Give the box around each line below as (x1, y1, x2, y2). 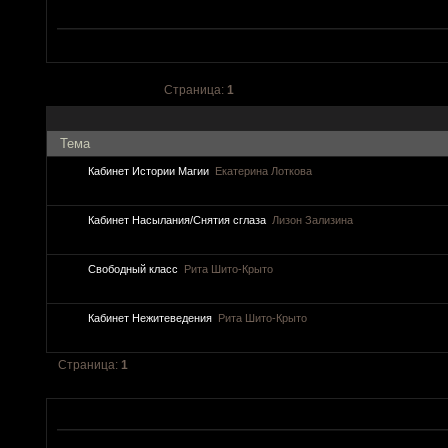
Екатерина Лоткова (214, 165, 312, 178)
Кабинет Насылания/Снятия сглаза (87, 214, 266, 227)
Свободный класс (87, 263, 178, 276)
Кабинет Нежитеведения (87, 312, 212, 325)
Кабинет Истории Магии (87, 165, 209, 178)
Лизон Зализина (271, 214, 353, 227)
